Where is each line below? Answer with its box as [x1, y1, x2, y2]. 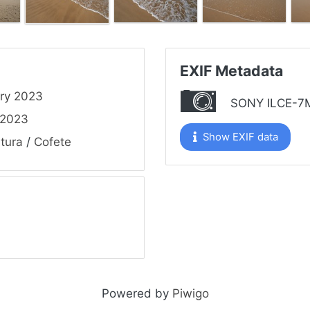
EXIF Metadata [180, 62, 283, 80]
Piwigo [172, 286, 209, 301]
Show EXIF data [199, 131, 278, 144]
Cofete [33, 135, 71, 149]
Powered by [101, 286, 172, 301]
